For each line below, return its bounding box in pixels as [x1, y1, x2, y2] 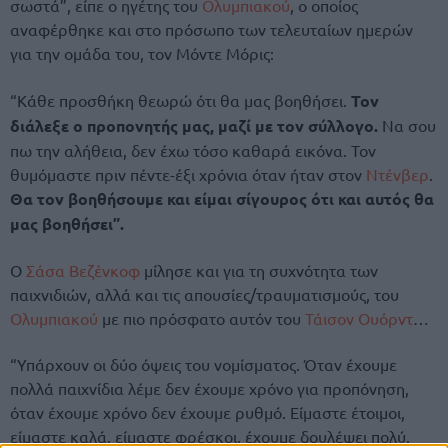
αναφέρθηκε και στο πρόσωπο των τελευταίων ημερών [10, 19, 413, 40]
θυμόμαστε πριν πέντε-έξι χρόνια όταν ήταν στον [10, 163, 366, 184]
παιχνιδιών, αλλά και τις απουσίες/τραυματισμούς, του [10, 283, 399, 304]
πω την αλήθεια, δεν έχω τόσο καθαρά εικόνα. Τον [10, 139, 376, 160]
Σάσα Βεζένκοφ [26, 259, 140, 280]
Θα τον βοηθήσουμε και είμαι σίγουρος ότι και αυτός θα [10, 187, 434, 209]
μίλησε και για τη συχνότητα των [140, 259, 378, 280]
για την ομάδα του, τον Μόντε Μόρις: [10, 43, 274, 64]
